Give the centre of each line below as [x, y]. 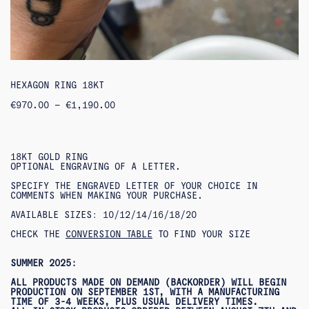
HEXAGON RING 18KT [57, 86]
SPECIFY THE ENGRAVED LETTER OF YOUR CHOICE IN [134, 186]
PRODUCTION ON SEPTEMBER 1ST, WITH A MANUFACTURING [145, 292]
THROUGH [134, 134]
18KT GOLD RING [49, 157]
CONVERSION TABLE [109, 235]
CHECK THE [38, 235]
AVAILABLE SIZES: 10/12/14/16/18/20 [103, 215]
